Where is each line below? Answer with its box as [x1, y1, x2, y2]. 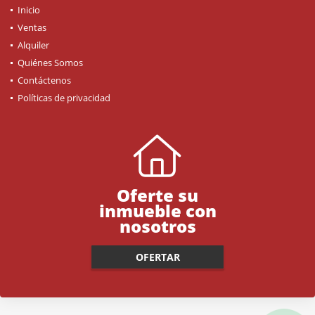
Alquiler [18, 38, 49, 51]
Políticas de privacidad [18, 91, 110, 104]
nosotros [119, 214, 196, 238]
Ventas [18, 20, 46, 34]
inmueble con [98, 198, 217, 222]
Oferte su [117, 183, 198, 207]
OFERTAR [135, 250, 180, 264]
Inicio [18, 3, 40, 16]
